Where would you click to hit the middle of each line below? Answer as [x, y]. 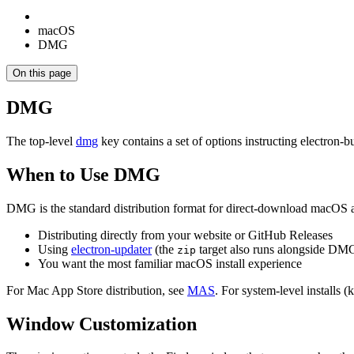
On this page [42, 73]
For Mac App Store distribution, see [97, 290]
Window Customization [102, 324]
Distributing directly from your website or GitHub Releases [185, 235]
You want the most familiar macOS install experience [170, 263]
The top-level [41, 141]
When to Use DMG [83, 174]
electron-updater [111, 249]
